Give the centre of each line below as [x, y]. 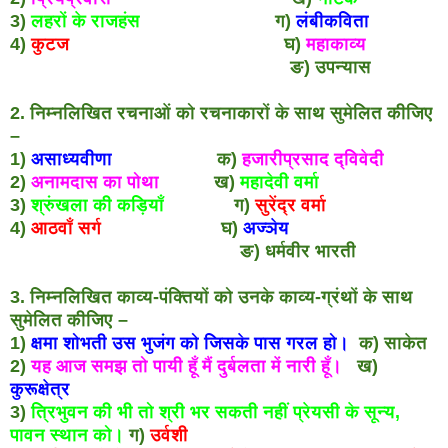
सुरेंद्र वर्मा [290, 204]
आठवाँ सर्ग [66, 227]
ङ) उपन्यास [190, 66]
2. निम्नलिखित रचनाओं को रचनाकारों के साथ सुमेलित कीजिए [221, 112]
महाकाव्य [336, 43]
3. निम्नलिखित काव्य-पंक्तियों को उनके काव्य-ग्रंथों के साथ [211, 296]
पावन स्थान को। [67, 434]
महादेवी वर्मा [279, 181]
